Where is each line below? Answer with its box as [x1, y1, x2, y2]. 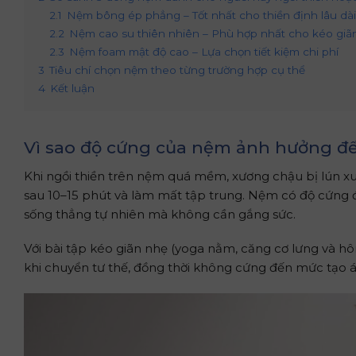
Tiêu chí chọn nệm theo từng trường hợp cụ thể [49, 64, 305, 76]
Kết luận [50, 82, 95, 95]
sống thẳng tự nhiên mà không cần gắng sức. [24, 206, 296, 222]
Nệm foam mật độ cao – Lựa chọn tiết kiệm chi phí [69, 45, 339, 58]
